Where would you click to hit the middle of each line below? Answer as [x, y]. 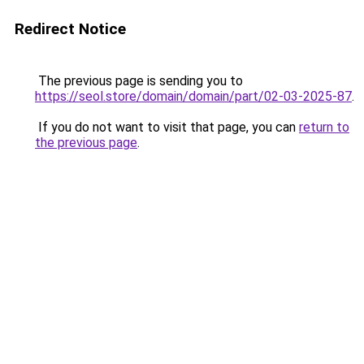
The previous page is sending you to [139, 81]
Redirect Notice [70, 29]
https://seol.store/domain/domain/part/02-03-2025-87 [193, 96]
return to [324, 127]
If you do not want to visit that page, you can [167, 127]
